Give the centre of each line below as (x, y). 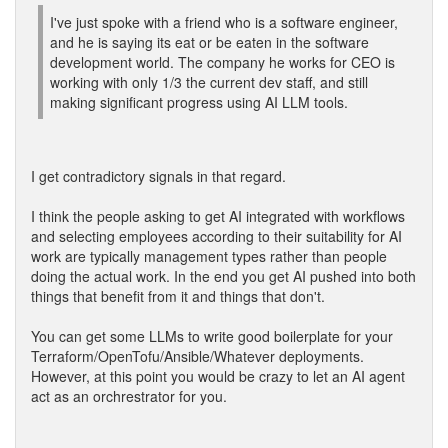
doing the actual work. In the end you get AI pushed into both (223, 276)
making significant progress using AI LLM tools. (199, 102)
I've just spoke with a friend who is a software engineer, (224, 22)
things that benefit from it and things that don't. (178, 296)
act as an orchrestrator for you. (129, 396)
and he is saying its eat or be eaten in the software (209, 42)
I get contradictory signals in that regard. (158, 176)
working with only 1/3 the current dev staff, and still (209, 82)
